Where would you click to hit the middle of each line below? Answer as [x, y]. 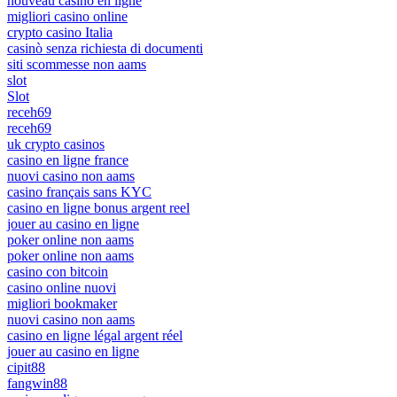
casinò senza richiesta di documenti [105, 48]
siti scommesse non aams [77, 64]
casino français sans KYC [79, 191]
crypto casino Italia [60, 32]
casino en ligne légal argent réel [95, 335]
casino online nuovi [62, 287]
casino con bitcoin [58, 271]
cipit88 [26, 367]
